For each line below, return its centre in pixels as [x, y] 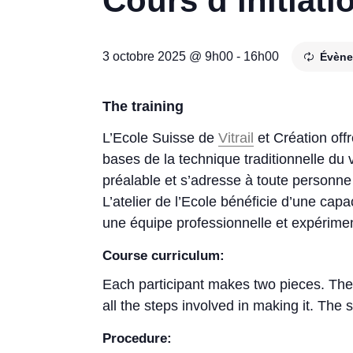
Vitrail [236, 137]
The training [143, 106]
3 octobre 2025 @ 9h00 [168, 56]
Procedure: [137, 339]
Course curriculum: [164, 255]
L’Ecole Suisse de [161, 137]
